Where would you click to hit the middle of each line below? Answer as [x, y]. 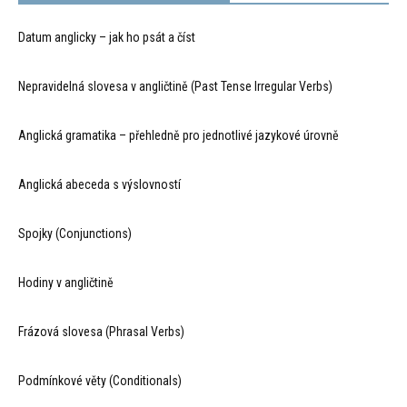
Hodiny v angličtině [66, 283]
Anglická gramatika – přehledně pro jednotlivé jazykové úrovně [179, 135]
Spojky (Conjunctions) [75, 233]
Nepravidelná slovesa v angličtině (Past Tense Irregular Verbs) [175, 86]
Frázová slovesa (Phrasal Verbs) [101, 332]
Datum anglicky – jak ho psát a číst [107, 37]
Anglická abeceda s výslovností [99, 184]
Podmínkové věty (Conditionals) [100, 381]
